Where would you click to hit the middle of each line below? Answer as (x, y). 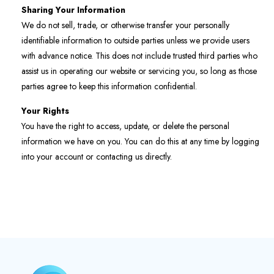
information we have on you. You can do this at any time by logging (140, 142)
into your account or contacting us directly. (97, 157)
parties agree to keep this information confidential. (109, 87)
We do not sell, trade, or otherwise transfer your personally (125, 25)
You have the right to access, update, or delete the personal (125, 126)
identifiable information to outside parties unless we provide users (135, 41)
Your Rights (45, 111)
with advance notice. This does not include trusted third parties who (139, 56)
